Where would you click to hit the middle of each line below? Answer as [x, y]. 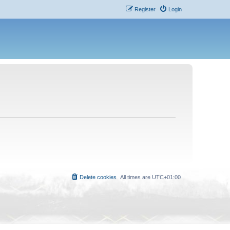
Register [145, 9]
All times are [136, 177]
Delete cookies [98, 177]
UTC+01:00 [166, 177]
